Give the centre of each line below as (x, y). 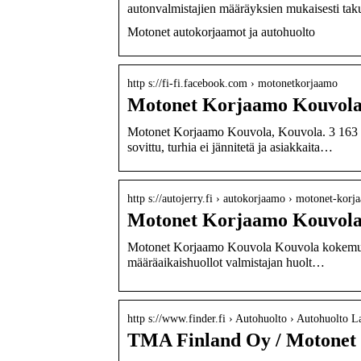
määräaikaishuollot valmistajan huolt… (226, 262)
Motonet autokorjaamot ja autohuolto (221, 31)
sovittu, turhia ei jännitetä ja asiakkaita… (230, 147)
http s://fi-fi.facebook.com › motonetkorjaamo (232, 83)
